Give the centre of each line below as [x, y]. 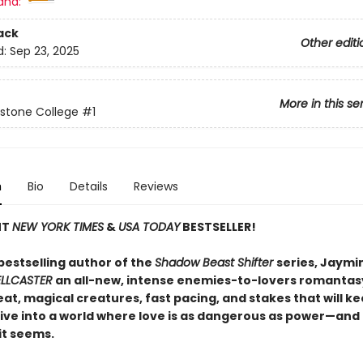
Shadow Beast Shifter [215, 263]
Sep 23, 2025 [44, 51]
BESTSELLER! [218, 227]
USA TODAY [149, 227]
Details [88, 186]
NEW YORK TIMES [58, 227]
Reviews [156, 186]
